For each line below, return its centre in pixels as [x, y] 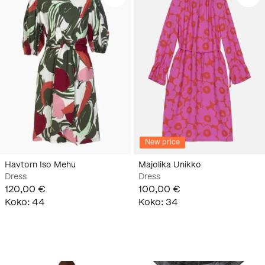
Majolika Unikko [170, 164]
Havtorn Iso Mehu [40, 164]
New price [162, 142]
